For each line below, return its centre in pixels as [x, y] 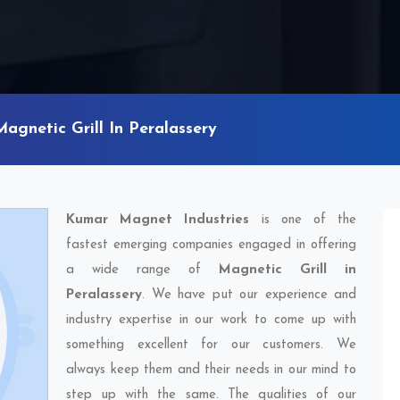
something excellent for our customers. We [211, 345]
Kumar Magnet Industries [158, 220]
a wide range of [142, 270]
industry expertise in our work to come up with [211, 320]
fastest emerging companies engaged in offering [211, 245]
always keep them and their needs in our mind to [211, 370]
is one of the [303, 220]
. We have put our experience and [249, 295]
